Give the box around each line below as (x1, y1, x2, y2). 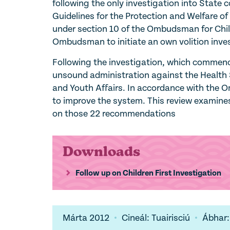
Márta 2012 (63, 213, 109, 223)
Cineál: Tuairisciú (122, 213, 190, 223)
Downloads (63, 143, 140, 160)
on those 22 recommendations (52, 108, 176, 119)
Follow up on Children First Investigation (75, 168, 221, 178)
